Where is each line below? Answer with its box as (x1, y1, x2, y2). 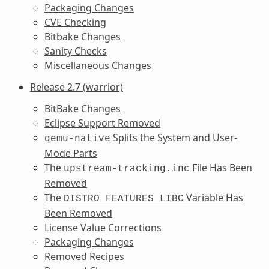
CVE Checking (44, 15, 106, 29)
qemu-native (44, 133, 110, 144)
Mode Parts (44, 146, 97, 160)
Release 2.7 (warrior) (29, 80, 123, 94)
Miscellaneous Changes (44, 58, 151, 72)
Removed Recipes (44, 249, 124, 263)
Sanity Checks (44, 44, 107, 58)
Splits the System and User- (110, 130, 237, 144)
